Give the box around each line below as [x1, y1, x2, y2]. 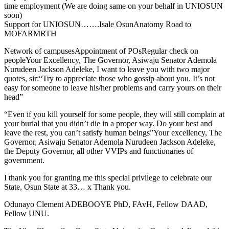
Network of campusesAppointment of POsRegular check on [4, 46, 198, 55]
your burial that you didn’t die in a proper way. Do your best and [4, 119, 212, 128]
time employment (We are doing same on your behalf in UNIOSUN [4, 1, 223, 10]
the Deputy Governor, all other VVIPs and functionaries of [4, 146, 193, 155]
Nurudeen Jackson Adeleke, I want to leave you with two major [4, 64, 210, 74]
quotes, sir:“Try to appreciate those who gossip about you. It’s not [4, 74, 215, 83]
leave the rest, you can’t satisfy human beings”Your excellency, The [4, 128, 222, 137]
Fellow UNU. [4, 209, 49, 218]
